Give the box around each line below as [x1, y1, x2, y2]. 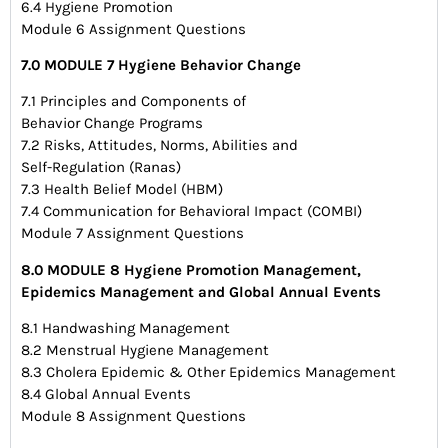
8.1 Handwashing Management [21, 319, 230, 338]
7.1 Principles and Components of [21, 92, 246, 111]
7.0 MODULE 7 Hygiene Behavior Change [21, 56, 301, 75]
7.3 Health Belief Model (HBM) [21, 180, 223, 199]
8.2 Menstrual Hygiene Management [21, 341, 269, 360]
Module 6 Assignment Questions [21, 19, 246, 38]
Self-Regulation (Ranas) [21, 158, 181, 177]
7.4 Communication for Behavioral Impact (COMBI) [21, 202, 362, 221]
